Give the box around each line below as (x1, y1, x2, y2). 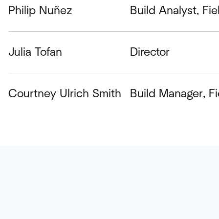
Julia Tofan (8, 46, 62, 58)
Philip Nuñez (8, 4, 72, 17)
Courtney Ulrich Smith (8, 88, 121, 100)
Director (130, 46, 170, 58)
